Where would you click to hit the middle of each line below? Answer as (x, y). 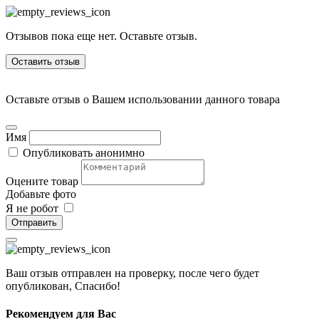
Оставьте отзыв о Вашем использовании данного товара (143, 99)
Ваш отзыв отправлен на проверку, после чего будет (132, 273)
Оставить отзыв (46, 61)
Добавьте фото (41, 194)
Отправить (34, 222)
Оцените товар (42, 181)
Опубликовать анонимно (84, 152)
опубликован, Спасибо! (63, 286)
